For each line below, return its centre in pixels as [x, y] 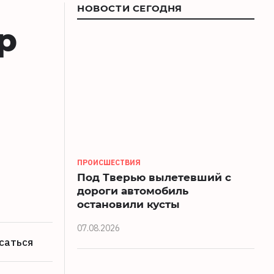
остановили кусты [128, 204]
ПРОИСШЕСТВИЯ [109, 162]
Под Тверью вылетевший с [154, 177]
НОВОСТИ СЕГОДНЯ [130, 8]
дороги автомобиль [133, 190]
